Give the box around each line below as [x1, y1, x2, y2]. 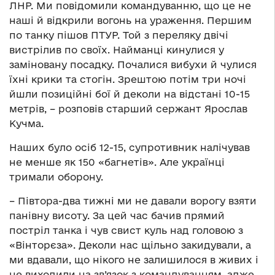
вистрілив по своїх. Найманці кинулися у [9, 44, 224, 56]
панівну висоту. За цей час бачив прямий [9, 210, 225, 222]
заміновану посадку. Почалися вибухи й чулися [9, 59, 257, 71]
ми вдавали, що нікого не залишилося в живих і [9, 254, 258, 266]
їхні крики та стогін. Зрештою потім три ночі [9, 74, 246, 85]
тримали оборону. [9, 171, 103, 183]
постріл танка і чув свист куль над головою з [9, 225, 243, 236]
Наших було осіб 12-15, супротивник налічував [9, 142, 250, 153]
